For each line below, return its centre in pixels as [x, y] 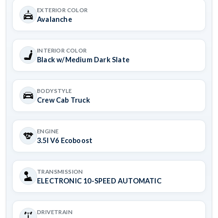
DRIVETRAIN [55, 212]
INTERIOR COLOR [62, 50]
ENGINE [48, 131]
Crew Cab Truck [64, 100]
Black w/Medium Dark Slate [83, 59]
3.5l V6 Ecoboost [65, 140]
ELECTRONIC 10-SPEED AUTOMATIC [99, 181]
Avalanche [54, 19]
